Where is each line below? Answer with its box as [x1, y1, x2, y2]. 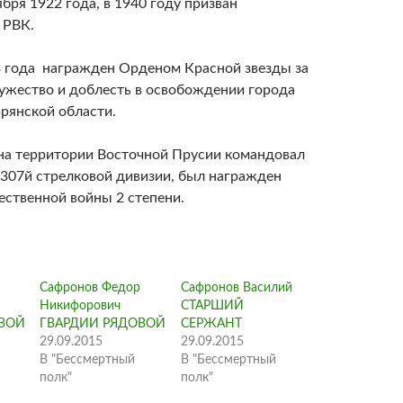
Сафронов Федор [40, 282, 141, 294]
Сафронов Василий [180, 282, 292, 294]
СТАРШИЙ [180, 300, 244, 312]
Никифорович [40, 300, 121, 312]
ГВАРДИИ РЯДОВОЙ [40, 318, 166, 330]
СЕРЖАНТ [180, 318, 242, 330]
